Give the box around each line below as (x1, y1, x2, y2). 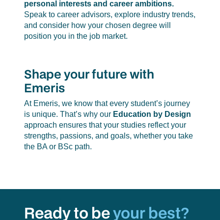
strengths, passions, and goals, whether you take (24, 132, 193, 140)
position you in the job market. (24, 31, 128, 40)
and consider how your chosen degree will (24, 21, 171, 29)
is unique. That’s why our (24, 110, 113, 119)
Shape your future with (24, 65, 154, 82)
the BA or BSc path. (24, 142, 92, 151)
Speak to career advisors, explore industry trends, (24, 10, 195, 19)
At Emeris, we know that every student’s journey (24, 99, 190, 108)
